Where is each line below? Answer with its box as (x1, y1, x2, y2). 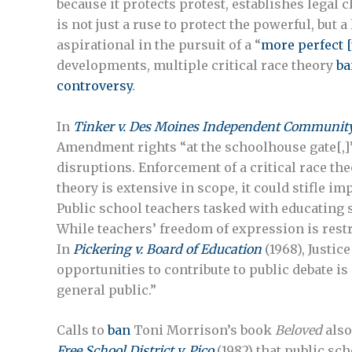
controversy (57, 78, 132, 94)
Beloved (275, 322, 322, 339)
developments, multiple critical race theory (57, 57, 336, 74)
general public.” (57, 281, 156, 298)
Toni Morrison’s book (130, 322, 275, 339)
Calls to (57, 322, 108, 339)
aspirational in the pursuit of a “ (57, 37, 261, 53)
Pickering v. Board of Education (73, 240, 262, 257)
